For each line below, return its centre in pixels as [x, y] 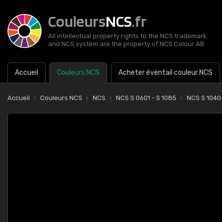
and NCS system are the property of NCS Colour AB [126, 44]
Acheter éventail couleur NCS [166, 73]
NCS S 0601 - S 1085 [146, 98]
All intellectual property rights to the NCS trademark [127, 36]
